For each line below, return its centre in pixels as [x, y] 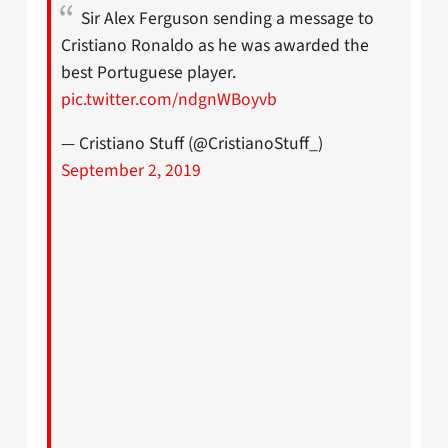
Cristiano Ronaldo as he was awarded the [215, 45]
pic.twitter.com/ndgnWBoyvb [169, 99]
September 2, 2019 [131, 171]
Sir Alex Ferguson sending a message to [227, 18]
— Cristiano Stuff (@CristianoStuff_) [192, 144]
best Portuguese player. [148, 72]
